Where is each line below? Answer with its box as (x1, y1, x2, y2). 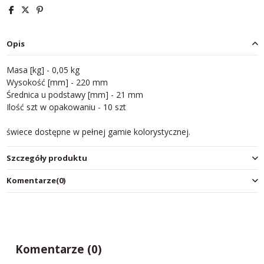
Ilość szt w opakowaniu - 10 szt (6, 101, 126, 113)
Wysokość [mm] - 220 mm (6, 77, 108, 88)
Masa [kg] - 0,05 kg (6, 64, 80, 76)
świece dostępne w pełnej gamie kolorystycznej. (6, 126, 190, 138)
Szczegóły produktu (6, 152, 87, 163)
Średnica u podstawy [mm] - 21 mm (6, 89, 143, 101)
